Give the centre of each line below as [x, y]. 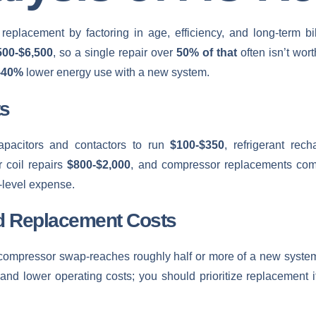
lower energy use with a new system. [116, 73]
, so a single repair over [115, 53]
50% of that [207, 53]
